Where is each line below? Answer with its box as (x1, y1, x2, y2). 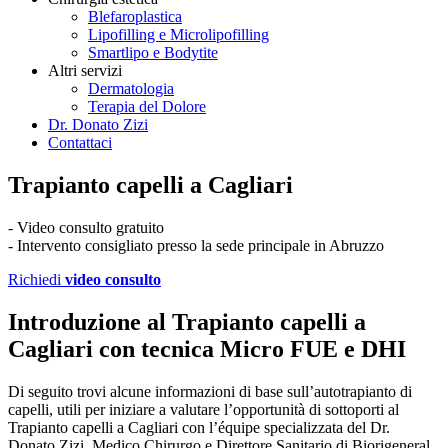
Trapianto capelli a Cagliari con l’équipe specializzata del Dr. (8, 418, 390, 436)
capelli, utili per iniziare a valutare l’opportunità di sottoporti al (8, 400, 399, 418)
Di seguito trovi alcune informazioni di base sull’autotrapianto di (8, 382, 412, 400)
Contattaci (48, 134, 112, 151)
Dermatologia (88, 80, 174, 97)
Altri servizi (48, 62, 122, 79)
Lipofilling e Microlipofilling (88, 26, 269, 43)
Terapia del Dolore (88, 98, 206, 115)
